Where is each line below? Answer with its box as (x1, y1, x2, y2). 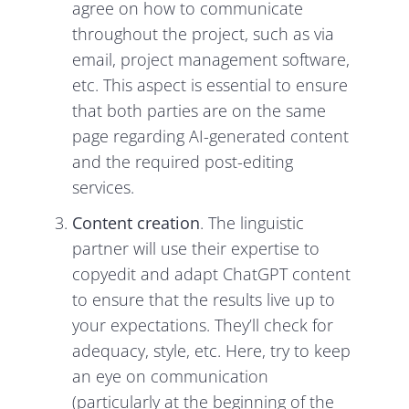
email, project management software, (72, 48, 351, 71)
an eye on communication (72, 364, 269, 387)
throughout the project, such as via (72, 23, 335, 46)
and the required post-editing (72, 151, 294, 173)
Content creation (72, 211, 201, 234)
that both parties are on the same (72, 100, 327, 122)
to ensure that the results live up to (72, 288, 336, 310)
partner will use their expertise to (72, 236, 320, 259)
